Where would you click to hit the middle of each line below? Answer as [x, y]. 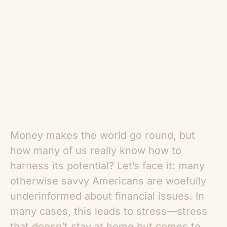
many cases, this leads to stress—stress [109, 211]
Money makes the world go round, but [103, 135]
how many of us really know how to [96, 150]
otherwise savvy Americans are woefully [108, 181]
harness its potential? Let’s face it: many [107, 166]
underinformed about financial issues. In [107, 196]
